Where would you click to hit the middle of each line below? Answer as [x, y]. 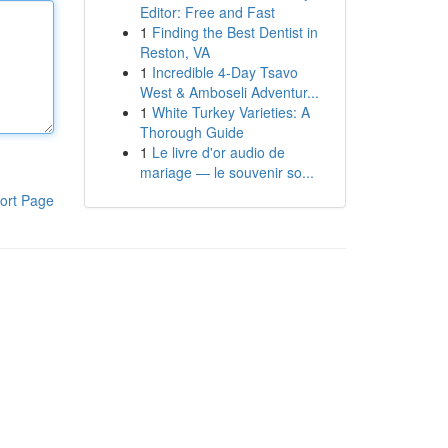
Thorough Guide [191, 132]
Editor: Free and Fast [207, 12]
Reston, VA [174, 52]
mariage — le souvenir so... [226, 172]
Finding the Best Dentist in [234, 32]
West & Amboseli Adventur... [229, 92]
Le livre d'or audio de [218, 152]
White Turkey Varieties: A [230, 112]
